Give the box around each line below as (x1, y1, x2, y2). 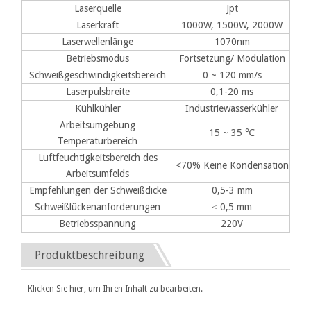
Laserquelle (74, 2, 121, 14)
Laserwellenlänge (62, 35, 133, 47)
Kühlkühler (74, 102, 121, 114)
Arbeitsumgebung (60, 119, 135, 131)
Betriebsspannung (59, 217, 136, 229)
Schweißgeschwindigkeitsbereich (29, 69, 166, 81)
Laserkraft (76, 19, 119, 31)
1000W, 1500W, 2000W (181, 19, 283, 31)
